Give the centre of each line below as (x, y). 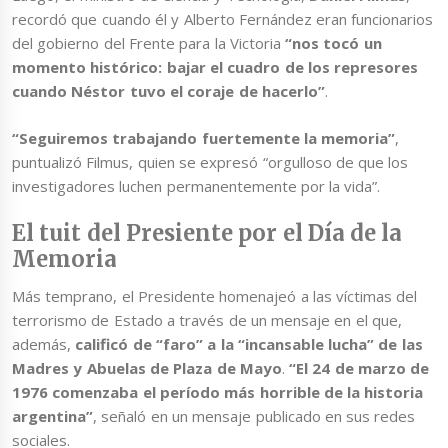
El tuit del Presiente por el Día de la (207, 233)
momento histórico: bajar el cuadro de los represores (215, 67)
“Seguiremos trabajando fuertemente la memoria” (204, 137)
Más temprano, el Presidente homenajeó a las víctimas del (215, 296)
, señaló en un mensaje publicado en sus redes (254, 416)
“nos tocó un (333, 43)
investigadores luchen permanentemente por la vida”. (196, 185)
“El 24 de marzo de (359, 368)
